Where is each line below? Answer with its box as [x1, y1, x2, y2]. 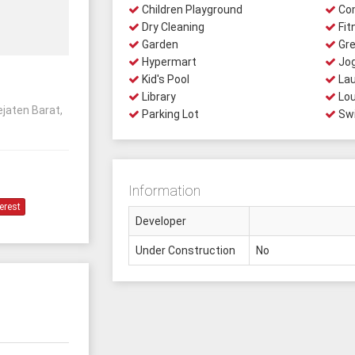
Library [139, 90, 176, 103]
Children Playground [139, 3, 242, 16]
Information [128, 182, 200, 199]
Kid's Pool [139, 73, 189, 86]
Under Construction [135, 244, 235, 257]
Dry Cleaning [139, 21, 204, 33]
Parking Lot [139, 108, 199, 120]
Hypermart [139, 55, 197, 68]
